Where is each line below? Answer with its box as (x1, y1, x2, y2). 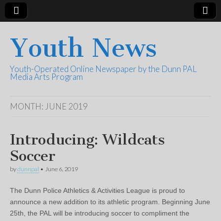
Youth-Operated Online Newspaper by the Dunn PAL (10, 64, 197, 74)
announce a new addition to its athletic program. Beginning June (10, 198, 210, 206)
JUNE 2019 (45, 101, 88, 111)
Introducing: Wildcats (10, 131, 165, 148)
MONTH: (10, 101, 45, 111)
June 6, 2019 (45, 165, 78, 173)
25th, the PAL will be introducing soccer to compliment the (10, 209, 189, 217)
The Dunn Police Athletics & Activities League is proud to (10, 186, 185, 194)
